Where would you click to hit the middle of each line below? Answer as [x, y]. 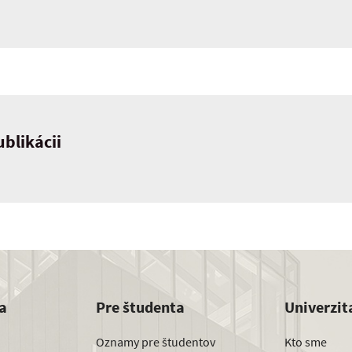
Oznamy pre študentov [156, 341]
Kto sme [306, 341]
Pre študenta [140, 307]
